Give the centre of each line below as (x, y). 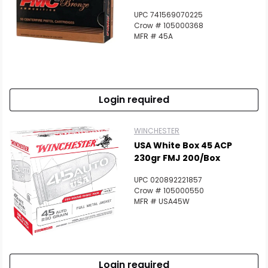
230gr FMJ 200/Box (177, 158)
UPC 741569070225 (168, 15)
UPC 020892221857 (168, 180)
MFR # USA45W (162, 201)
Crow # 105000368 (169, 25)
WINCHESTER (157, 131)
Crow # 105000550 (169, 191)
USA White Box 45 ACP (183, 145)
